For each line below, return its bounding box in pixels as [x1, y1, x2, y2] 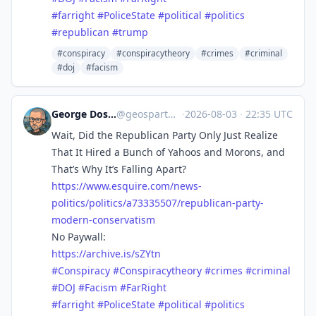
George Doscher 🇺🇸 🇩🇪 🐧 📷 [108, 107, 116, 121]
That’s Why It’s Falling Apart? [51, 162, 186, 176]
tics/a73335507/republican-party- [107, 196, 264, 209]
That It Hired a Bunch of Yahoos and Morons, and [51, 145, 285, 159]
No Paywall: [51, 230, 106, 243]
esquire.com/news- [111, 179, 202, 193]
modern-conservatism [51, 213, 155, 226]
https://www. [51, 179, 111, 193]
